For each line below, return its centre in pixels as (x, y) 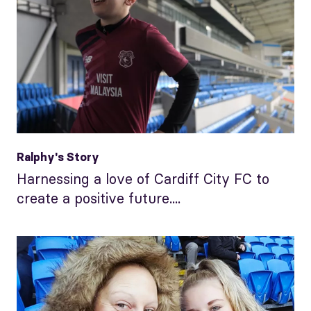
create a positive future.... (99, 198)
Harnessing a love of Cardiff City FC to (143, 178)
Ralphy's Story (58, 157)
